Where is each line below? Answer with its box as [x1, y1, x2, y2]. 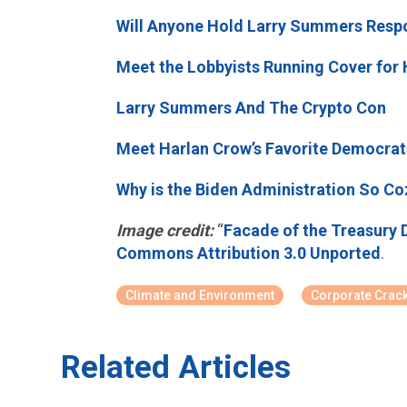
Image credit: [115, 221, 213, 240]
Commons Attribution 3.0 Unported [115, 243, 381, 263]
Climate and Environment [124, 288, 274, 303]
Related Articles [61, 349, 292, 386]
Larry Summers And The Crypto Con [115, 98, 386, 117]
